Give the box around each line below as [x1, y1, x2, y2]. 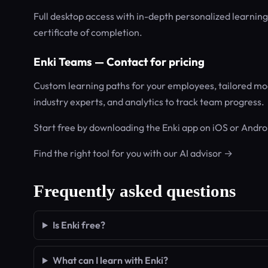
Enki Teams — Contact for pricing [33, 54, 205, 69]
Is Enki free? [52, 219, 105, 231]
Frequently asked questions [33, 181, 236, 200]
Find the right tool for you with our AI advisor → [33, 147, 233, 159]
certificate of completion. [33, 26, 142, 38]
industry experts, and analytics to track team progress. [33, 96, 264, 108]
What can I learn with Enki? [52, 254, 168, 266]
